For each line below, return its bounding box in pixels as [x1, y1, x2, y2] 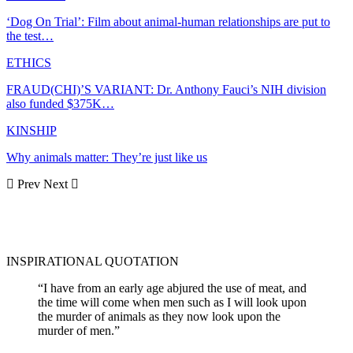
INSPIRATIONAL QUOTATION [6, 255, 179, 269]
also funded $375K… [6, 97, 114, 111]
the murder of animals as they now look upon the [38, 310, 281, 324]
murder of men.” [38, 324, 120, 338]
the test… [6, 29, 54, 43]
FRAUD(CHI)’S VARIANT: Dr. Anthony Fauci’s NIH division [6, 83, 326, 97]
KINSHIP [6, 124, 57, 138]
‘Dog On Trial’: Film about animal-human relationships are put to [6, 15, 330, 29]
